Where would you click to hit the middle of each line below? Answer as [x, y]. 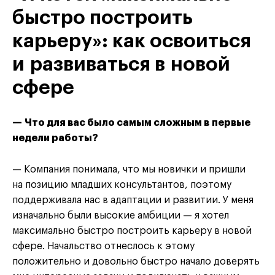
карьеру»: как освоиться [132, 41]
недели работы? [55, 138]
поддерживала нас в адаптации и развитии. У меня [133, 200]
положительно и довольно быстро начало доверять [136, 262]
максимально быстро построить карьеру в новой [132, 231]
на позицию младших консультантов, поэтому [122, 185]
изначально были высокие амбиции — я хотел [121, 216]
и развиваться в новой [121, 65]
